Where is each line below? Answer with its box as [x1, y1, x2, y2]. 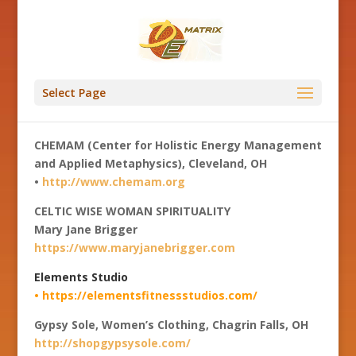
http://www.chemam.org [41, 174, 185, 189]
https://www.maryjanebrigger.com [33, 240, 235, 255]
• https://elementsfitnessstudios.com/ [33, 288, 257, 303]
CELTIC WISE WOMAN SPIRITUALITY [33, 203, 230, 219]
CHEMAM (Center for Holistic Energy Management [33, 137, 322, 153]
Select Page [41, 85, 106, 100]
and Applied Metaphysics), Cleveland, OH [33, 156, 267, 171]
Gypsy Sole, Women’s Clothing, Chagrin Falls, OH [33, 317, 308, 332]
